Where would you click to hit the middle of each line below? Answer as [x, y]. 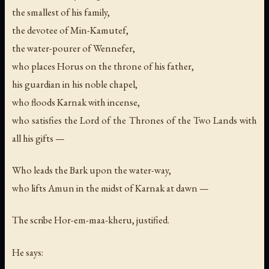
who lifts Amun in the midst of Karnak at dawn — [110, 188]
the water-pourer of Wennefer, [74, 48]
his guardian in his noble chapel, [75, 84]
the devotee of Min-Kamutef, [70, 30]
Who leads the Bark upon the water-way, [92, 170]
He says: [28, 252]
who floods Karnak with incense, [76, 102]
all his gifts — [38, 138]
